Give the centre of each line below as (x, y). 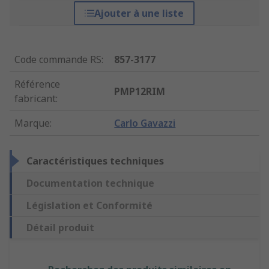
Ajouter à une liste (139, 14)
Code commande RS (58, 60)
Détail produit (60, 228)
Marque (32, 123)
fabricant (35, 99)
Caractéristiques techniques (95, 161)
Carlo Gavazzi (145, 123)
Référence (37, 84)
